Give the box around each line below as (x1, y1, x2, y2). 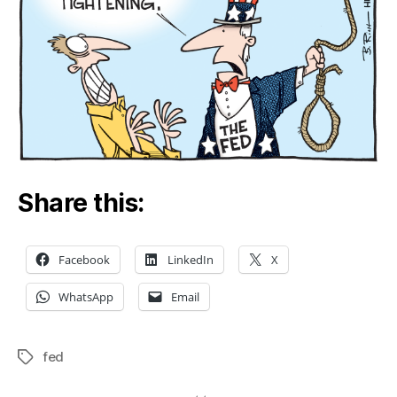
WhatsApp (58, 288, 113, 305)
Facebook (58, 251, 110, 268)
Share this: (18, 187, 144, 218)
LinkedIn (167, 251, 214, 268)
